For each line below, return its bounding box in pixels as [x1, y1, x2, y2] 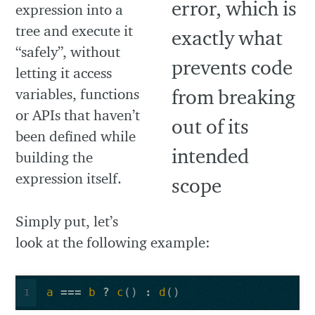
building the [15, 148, 94, 166]
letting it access [15, 63, 112, 82]
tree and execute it [15, 21, 134, 39]
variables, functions [15, 84, 140, 103]
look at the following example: [15, 233, 211, 251]
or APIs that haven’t [15, 105, 141, 124]
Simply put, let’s [15, 212, 119, 230]
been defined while [15, 127, 136, 145]
